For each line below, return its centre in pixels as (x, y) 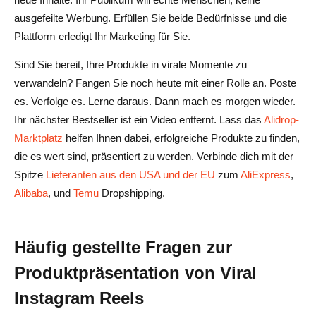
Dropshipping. (132, 193)
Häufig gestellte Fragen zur (123, 247)
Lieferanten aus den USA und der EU (130, 174)
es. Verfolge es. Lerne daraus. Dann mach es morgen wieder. (155, 101)
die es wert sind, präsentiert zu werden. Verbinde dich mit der (154, 156)
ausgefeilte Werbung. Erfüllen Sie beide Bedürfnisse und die (151, 18)
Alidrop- (281, 119)
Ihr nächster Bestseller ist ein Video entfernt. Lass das (139, 119)
